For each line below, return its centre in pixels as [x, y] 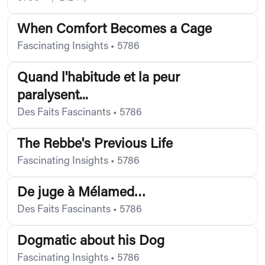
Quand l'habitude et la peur [98, 78]
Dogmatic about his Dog [91, 241]
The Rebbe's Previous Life [95, 144]
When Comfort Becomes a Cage [114, 30]
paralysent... [53, 96]
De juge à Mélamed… [82, 193]
